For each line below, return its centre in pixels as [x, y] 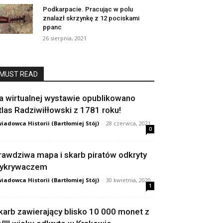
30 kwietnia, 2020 [128, 180]
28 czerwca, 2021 [128, 123]
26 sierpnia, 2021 [65, 38]
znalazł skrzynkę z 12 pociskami [91, 18]
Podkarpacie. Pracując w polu [88, 9]
